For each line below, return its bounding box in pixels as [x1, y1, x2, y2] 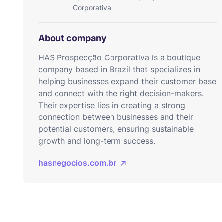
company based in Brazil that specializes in [38, 64, 200, 74]
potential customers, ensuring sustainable [38, 124, 194, 134]
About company [38, 33, 107, 43]
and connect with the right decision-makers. [38, 88, 204, 98]
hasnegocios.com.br [38, 158, 116, 167]
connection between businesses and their [38, 112, 193, 122]
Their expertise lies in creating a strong [38, 100, 185, 110]
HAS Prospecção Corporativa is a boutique [38, 53, 200, 62]
